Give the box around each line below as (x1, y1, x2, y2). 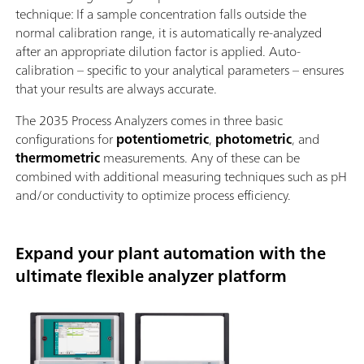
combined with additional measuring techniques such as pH (15, 165, 347, 188)
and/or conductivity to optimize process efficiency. (15, 184, 291, 207)
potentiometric (116, 128, 209, 151)
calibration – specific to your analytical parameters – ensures (15, 58, 344, 82)
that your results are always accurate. (15, 77, 217, 101)
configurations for (15, 128, 116, 151)
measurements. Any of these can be (103, 146, 300, 170)
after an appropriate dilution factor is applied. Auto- (15, 40, 301, 63)
